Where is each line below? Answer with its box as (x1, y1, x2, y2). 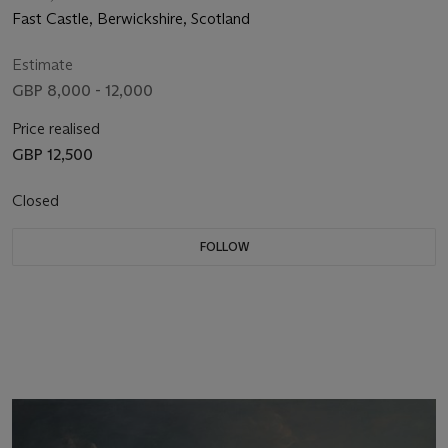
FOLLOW (199, 238, 249, 254)
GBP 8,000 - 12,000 (12, 80, 153, 100)
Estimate (12, 54, 73, 74)
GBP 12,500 (12, 144, 93, 164)
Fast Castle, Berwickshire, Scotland (12, 8, 250, 28)
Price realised (12, 118, 100, 138)
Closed (12, 190, 63, 210)
